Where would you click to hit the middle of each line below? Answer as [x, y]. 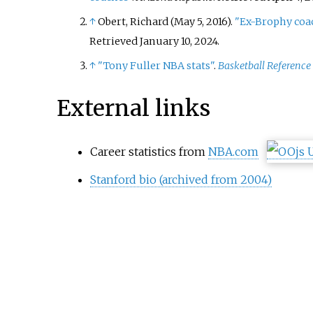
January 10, [166, 41]
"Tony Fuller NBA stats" [155, 66]
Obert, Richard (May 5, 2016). [166, 21]
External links [133, 108]
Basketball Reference [264, 66]
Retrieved [114, 41]
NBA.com [233, 152]
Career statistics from [149, 152]
